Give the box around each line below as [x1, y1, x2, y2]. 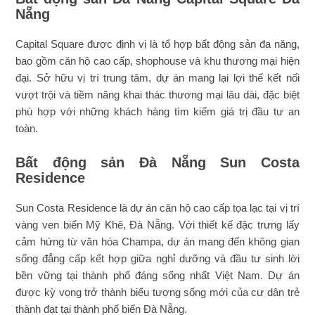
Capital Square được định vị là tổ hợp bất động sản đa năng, [15, 38, 300, 51]
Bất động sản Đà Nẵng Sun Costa [15, 155, 300, 171]
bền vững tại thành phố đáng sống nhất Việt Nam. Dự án [15, 269, 300, 282]
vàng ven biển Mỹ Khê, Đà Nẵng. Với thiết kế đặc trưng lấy [15, 219, 300, 231]
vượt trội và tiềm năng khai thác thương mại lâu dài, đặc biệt [15, 89, 300, 101]
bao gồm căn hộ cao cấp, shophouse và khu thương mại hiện [15, 55, 300, 67]
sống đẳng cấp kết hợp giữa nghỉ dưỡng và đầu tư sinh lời [15, 252, 300, 265]
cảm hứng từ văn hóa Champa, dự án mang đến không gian [15, 236, 300, 248]
